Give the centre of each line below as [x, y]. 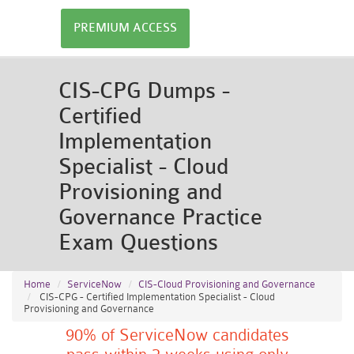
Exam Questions [138, 243]
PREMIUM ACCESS [125, 28]
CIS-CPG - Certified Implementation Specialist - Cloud [156, 297]
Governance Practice [160, 217]
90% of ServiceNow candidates [177, 335]
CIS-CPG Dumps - [144, 91]
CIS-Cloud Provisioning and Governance [227, 284]
